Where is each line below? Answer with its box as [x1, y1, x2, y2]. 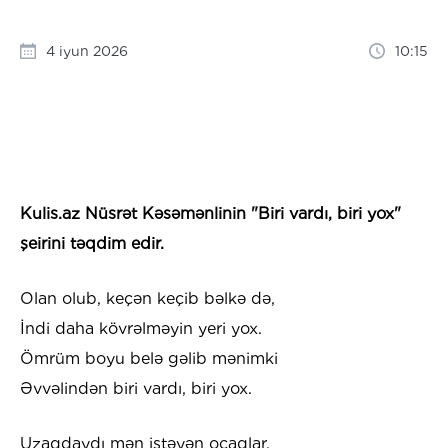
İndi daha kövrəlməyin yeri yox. [20, 319, 262, 339]
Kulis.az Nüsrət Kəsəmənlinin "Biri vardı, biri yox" [20, 204, 401, 224]
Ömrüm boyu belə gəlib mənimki [20, 349, 278, 369]
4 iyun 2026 [46, 43, 128, 60]
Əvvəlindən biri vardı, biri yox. [20, 379, 252, 399]
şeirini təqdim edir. [20, 234, 164, 254]
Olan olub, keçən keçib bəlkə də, [20, 289, 275, 309]
